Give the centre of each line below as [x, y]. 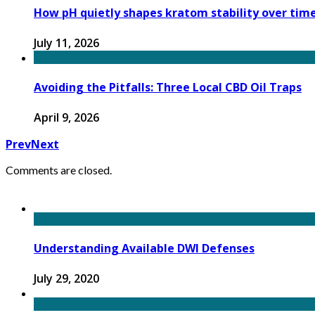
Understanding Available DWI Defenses [144, 248]
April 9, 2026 [66, 117]
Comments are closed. [59, 169]
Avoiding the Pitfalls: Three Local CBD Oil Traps [168, 87]
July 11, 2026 [66, 43]
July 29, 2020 [66, 279]
